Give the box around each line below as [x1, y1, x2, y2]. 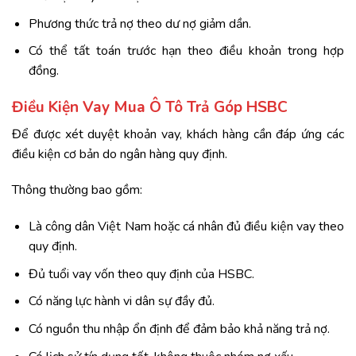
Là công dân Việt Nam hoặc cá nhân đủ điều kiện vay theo [28, 218, 344, 236]
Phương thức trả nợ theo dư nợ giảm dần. [28, 14, 251, 33]
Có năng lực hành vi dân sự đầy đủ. [28, 292, 215, 311]
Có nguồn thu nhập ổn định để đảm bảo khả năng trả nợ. [28, 320, 330, 338]
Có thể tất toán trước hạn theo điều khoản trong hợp [28, 42, 344, 60]
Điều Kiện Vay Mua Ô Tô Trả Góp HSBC [12, 97, 288, 118]
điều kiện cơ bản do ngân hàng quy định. [12, 145, 227, 163]
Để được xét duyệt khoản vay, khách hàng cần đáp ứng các [12, 125, 344, 143]
